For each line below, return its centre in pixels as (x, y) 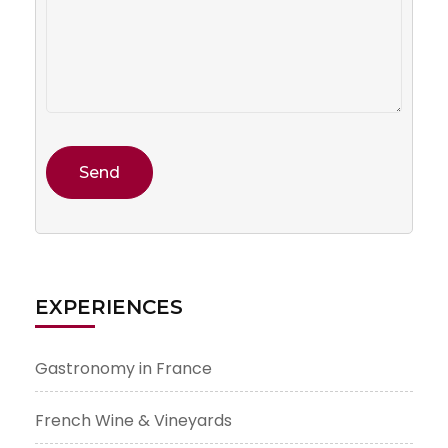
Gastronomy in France (123, 368)
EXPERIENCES (109, 306)
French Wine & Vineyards (133, 420)
